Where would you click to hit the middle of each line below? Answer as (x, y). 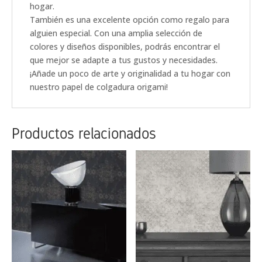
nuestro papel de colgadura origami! (99, 87)
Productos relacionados (84, 133)
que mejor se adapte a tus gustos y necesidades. (124, 60)
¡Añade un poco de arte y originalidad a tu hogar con (130, 73)
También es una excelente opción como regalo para (130, 19)
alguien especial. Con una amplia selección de (116, 33)
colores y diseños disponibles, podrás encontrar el (125, 46)
